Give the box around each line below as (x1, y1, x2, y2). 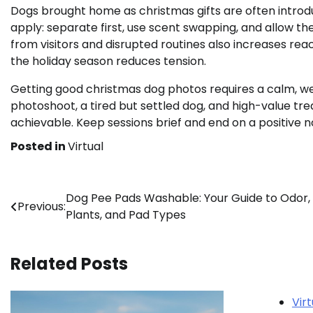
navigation (10, 215, 106, 239)
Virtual (68, 138, 103, 155)
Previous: (17, 198, 66, 215)
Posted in (10, 138, 68, 155)
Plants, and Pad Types (66, 207, 186, 224)
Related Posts (10, 252, 128, 276)
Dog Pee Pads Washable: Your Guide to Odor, (66, 190, 310, 207)
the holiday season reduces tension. (10, 53, 206, 70)
